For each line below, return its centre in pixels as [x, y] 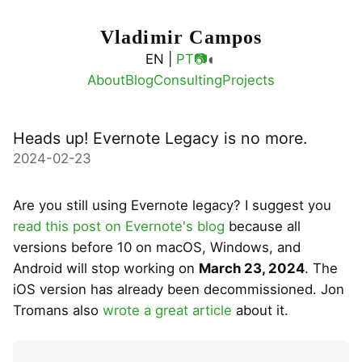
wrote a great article [167, 311]
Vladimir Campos [181, 37]
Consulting [188, 80]
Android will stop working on [106, 269]
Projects [248, 80]
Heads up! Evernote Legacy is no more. [160, 138]
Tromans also [58, 311]
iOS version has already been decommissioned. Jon [179, 290]
